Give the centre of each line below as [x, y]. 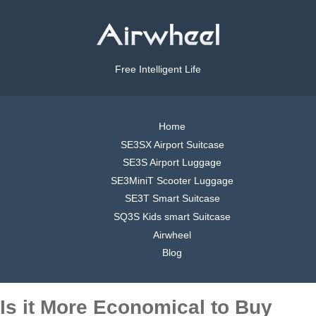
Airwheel [172, 235]
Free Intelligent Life [158, 69]
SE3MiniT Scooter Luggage [172, 180]
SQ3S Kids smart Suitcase [172, 216]
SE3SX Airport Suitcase [172, 144]
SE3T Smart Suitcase [172, 199]
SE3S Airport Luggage [172, 163]
